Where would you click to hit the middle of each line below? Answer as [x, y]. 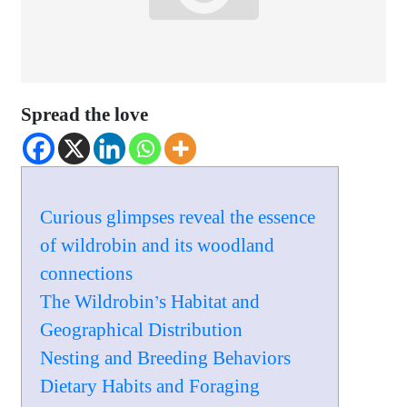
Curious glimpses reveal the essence [178, 218]
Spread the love [85, 115]
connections [87, 274]
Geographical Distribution [142, 330]
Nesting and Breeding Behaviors [166, 358]
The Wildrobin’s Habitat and [150, 302]
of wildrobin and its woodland [158, 246]
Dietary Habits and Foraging [150, 387]
